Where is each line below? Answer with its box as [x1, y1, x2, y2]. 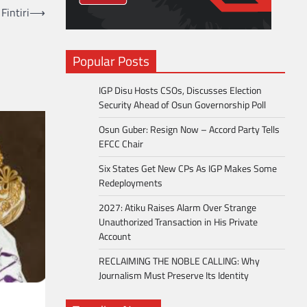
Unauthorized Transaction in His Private [99, 214, 258, 230]
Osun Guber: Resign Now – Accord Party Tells [99, 122, 280, 137]
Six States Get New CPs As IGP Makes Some [99, 161, 277, 176]
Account [99, 229, 131, 244]
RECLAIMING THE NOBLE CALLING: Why [99, 254, 260, 269]
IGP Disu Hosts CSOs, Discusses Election [99, 83, 262, 98]
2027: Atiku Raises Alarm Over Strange [99, 200, 256, 215]
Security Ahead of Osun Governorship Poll [99, 97, 266, 112]
